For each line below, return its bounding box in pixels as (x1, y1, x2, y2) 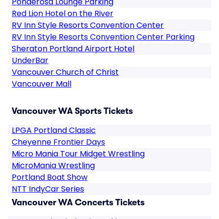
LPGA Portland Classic (12, 125, 96, 136)
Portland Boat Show (12, 172, 88, 183)
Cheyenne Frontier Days (12, 136, 105, 148)
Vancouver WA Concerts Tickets (12, 197, 145, 207)
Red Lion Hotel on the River (12, 8, 113, 19)
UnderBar (12, 55, 48, 66)
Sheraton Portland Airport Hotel (12, 43, 134, 54)
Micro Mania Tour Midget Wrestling (12, 148, 145, 159)
